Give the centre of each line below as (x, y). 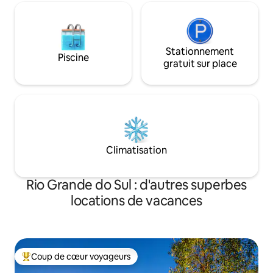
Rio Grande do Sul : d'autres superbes (136, 185)
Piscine (73, 57)
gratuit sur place (200, 63)
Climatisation (136, 150)
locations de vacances (136, 200)
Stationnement (200, 51)
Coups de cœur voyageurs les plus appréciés (110, 262)
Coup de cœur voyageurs (81, 256)
